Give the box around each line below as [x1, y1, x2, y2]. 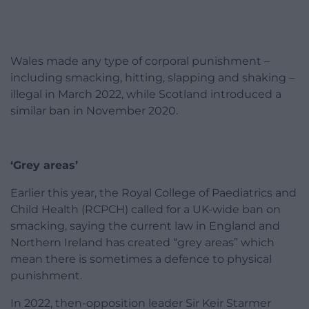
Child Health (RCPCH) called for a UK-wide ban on [10, 202, 281, 216]
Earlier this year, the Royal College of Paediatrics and [10, 186, 297, 199]
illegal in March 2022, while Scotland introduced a [10, 87, 281, 101]
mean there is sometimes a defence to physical [10, 252, 272, 266]
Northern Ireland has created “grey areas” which [10, 235, 275, 249]
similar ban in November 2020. [10, 103, 178, 117]
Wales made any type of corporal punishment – [10, 54, 270, 68]
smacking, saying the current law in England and [10, 219, 280, 232]
